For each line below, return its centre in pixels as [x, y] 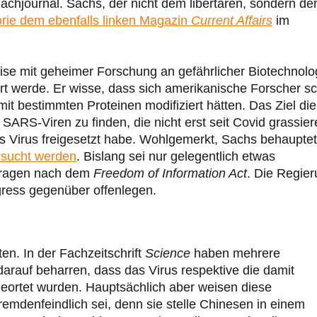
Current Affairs [232, 21]
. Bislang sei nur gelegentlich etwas [176, 157]
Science [168, 254]
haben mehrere [235, 254]
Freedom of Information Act [170, 174]
